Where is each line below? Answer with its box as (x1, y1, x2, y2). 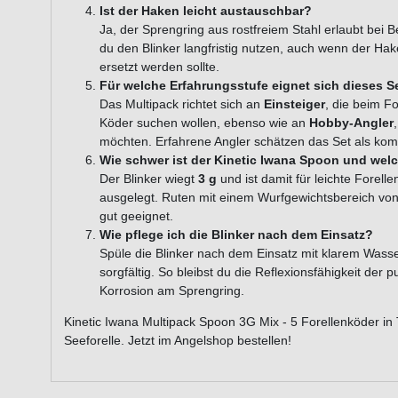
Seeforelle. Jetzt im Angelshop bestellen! (64, 332, 291, 347)
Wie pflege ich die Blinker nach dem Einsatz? (99, 227, 373, 242)
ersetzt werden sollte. (99, 59, 219, 74)
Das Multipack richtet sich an (99, 96, 264, 111)
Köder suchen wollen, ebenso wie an (99, 115, 309, 130)
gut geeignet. (99, 208, 173, 223)
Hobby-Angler (309, 115, 394, 130)
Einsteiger (264, 96, 325, 111)
